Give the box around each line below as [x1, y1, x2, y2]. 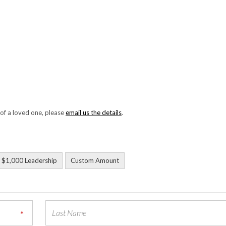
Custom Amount [71, 156, 119, 164]
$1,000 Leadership [2, 156, 57, 164]
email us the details [66, 108, 122, 117]
